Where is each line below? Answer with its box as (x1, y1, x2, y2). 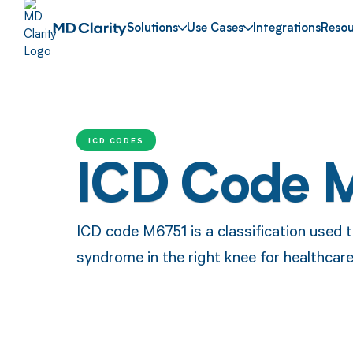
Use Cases (187, 23, 244, 35)
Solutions (126, 23, 178, 35)
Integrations (253, 23, 321, 35)
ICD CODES (87, 134, 145, 146)
